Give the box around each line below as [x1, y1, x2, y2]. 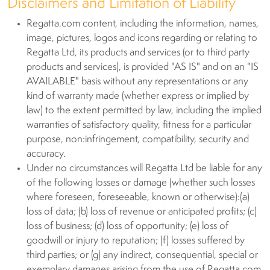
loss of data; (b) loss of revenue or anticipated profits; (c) [27, 207, 257, 217]
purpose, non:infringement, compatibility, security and [27, 134, 249, 145]
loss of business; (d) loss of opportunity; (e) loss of [27, 221, 228, 231]
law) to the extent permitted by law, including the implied [27, 105, 262, 116]
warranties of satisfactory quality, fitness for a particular [27, 120, 251, 130]
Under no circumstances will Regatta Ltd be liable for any [27, 163, 262, 174]
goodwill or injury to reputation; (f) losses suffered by [27, 236, 245, 246]
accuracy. [27, 149, 66, 159]
